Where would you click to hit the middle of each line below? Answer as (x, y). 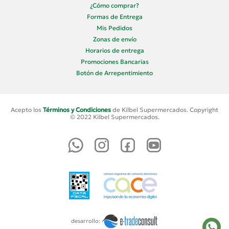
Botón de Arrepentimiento (114, 73)
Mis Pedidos (114, 28)
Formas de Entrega (114, 16)
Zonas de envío (114, 39)
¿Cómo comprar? (114, 5)
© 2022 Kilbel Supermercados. (114, 117)
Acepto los (27, 109)
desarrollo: (86, 221)
